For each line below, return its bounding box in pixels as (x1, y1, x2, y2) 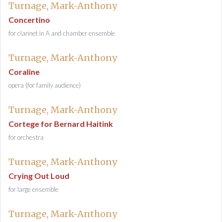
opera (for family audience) (8, 81, 81, 89)
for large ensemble (8, 185, 58, 193)
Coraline (8, 67, 40, 76)
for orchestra (8, 133, 44, 141)
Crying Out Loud (8, 171, 69, 180)
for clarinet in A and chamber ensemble (8, 29, 115, 37)
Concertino (8, 15, 50, 24)
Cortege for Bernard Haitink (8, 119, 113, 128)
